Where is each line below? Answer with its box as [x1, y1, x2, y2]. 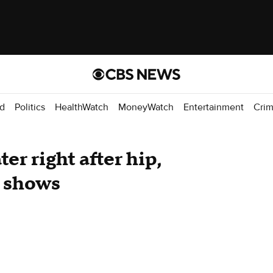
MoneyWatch [118, 101, 174, 113]
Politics [15, 101, 45, 113]
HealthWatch [55, 101, 108, 113]
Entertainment [183, 101, 244, 113]
